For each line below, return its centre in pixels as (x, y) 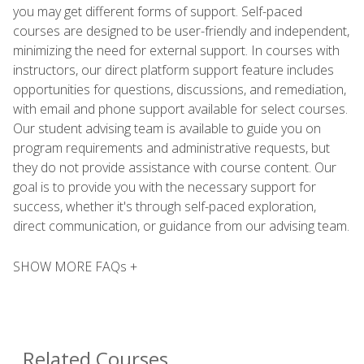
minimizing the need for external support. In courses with (176, 50)
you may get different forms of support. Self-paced (158, 11)
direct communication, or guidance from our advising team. (181, 225)
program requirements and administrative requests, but (171, 147)
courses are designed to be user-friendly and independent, (181, 30)
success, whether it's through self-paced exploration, (165, 206)
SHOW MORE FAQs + (75, 266)
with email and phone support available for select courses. (180, 108)
